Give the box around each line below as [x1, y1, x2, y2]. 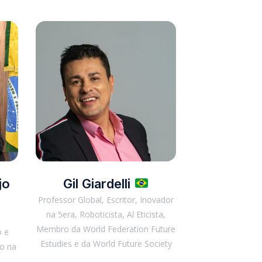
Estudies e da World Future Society [40, 238, 172, 249]
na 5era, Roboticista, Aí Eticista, [46, 209, 166, 220]
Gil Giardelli [63, 176, 134, 191]
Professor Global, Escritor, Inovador [38, 194, 174, 205]
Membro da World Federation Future [36, 223, 175, 235]
